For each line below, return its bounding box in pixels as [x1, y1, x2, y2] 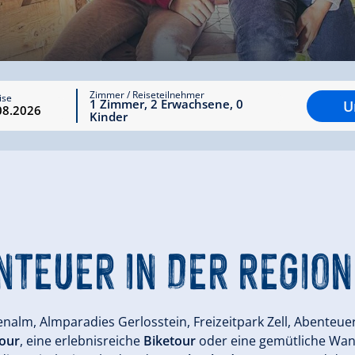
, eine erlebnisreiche [20, 332, 143, 349]
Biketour [143, 332, 199, 349]
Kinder [89, 109, 128, 124]
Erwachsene [160, 96, 230, 112]
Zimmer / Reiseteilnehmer [89, 88, 204, 101]
